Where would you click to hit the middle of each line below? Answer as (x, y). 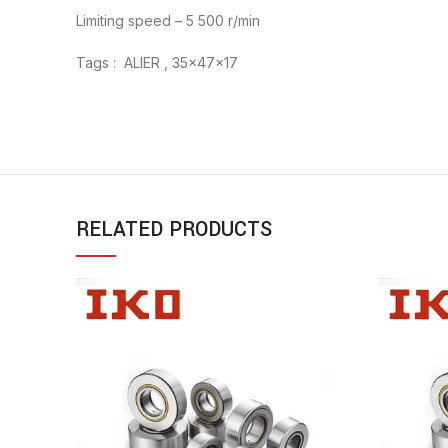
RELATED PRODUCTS (174, 230)
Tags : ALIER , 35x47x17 (157, 63)
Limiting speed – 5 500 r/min (168, 21)
